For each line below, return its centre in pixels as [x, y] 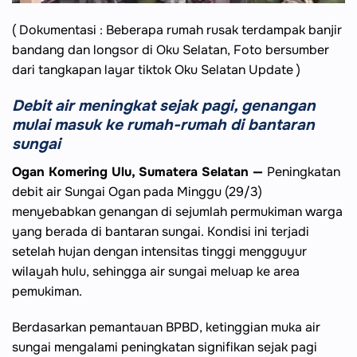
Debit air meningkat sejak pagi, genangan [164, 106]
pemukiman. [47, 291]
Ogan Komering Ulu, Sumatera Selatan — [139, 171]
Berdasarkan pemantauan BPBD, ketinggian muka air [166, 328]
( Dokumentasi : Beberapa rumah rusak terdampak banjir [177, 30]
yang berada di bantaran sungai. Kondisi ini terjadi [161, 231]
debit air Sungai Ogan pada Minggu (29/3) [137, 191]
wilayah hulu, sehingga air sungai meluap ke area [156, 271]
